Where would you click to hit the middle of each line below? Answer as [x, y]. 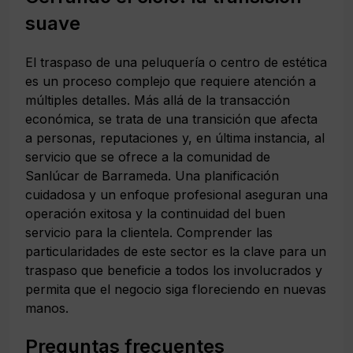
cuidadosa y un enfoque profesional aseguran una [176, 194]
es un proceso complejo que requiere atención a [171, 81]
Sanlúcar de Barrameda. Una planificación [152, 175]
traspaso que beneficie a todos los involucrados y [174, 270]
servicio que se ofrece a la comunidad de [148, 156]
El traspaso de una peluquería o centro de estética [176, 62]
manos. [47, 308]
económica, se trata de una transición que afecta [171, 119]
